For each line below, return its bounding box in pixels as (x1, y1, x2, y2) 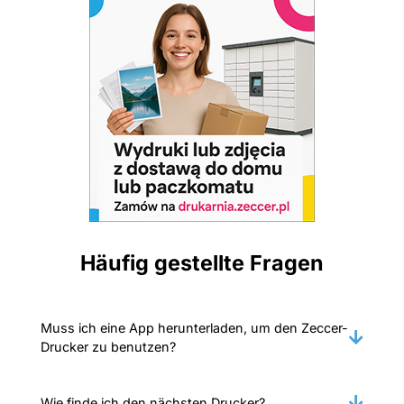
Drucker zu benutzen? (41, 338, 176, 354)
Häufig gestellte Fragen (80, 249, 324, 276)
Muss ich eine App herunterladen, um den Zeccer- (41, 319, 348, 335)
